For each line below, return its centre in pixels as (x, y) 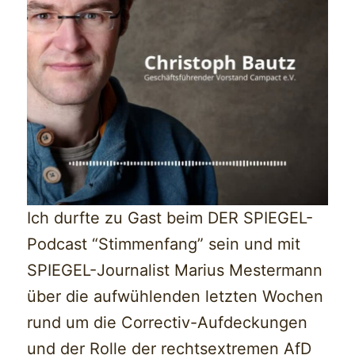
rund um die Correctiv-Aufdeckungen (168, 323)
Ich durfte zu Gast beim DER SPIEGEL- (170, 218)
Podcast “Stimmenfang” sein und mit (164, 244)
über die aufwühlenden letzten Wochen (176, 297)
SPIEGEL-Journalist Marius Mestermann (175, 271)
